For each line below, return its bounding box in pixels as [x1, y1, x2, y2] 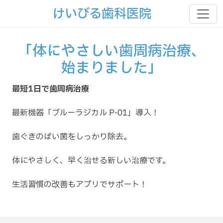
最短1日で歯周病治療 [12, 83, 89, 95]
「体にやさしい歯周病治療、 [17, 41, 206, 62]
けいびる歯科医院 [52, 4, 151, 23]
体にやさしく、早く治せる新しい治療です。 [12, 155, 170, 167]
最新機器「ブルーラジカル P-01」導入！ [12, 107, 159, 119]
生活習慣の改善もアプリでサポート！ [12, 179, 147, 191]
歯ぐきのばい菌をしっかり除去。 [12, 131, 131, 143]
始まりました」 [61, 58, 162, 79]
